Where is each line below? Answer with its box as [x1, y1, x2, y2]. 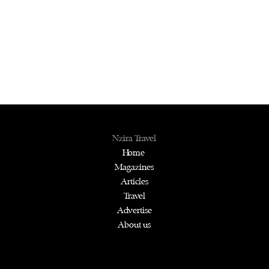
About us [118, 219, 151, 230]
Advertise [116, 205, 152, 216]
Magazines [115, 162, 154, 172]
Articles [120, 176, 148, 187]
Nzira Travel [112, 133, 157, 144]
